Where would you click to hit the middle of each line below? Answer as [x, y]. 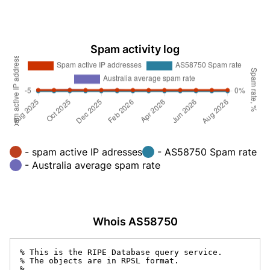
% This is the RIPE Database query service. [121, 252]
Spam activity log [135, 49]
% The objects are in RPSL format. [99, 260]
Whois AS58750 [135, 221]
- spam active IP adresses [83, 152]
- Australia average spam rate [93, 165]
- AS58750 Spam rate [207, 152]
